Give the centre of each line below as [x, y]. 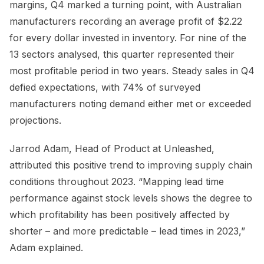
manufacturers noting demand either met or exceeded [130, 103]
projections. [35, 120]
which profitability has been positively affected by [120, 214]
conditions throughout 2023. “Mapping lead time [117, 181]
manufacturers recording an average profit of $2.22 [126, 21]
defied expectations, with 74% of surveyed [105, 87]
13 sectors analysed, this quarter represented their [122, 54]
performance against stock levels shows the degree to [131, 198]
